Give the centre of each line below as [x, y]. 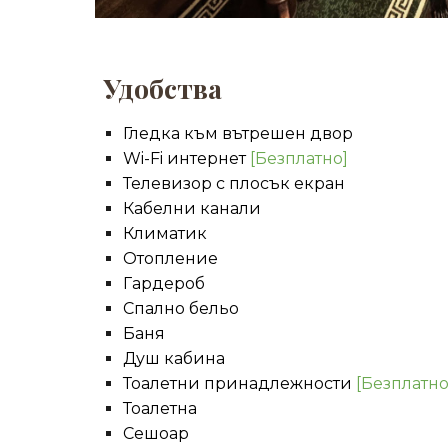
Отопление [170, 258]
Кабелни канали [191, 208]
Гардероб [163, 283]
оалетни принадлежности [243, 383]
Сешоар [155, 433]
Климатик [164, 233]
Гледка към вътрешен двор [237, 133]
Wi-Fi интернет [186, 158]
